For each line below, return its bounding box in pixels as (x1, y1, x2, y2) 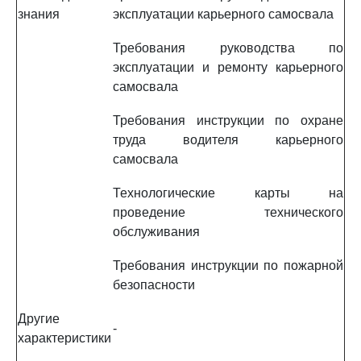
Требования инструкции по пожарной (113, 259, 343, 272)
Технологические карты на (113, 186, 343, 200)
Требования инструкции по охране (113, 114, 343, 127)
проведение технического (113, 205, 343, 219)
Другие (18, 312, 60, 326)
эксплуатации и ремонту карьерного (113, 60, 343, 74)
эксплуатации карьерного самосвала (113, 7, 334, 21)
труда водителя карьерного (113, 133, 343, 147)
